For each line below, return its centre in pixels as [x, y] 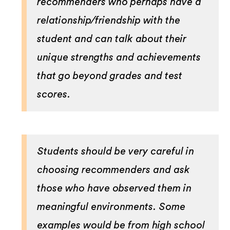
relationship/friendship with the [109, 20]
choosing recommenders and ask [114, 170]
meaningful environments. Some [111, 207]
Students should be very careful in [116, 151]
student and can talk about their [112, 39]
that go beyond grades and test [110, 76]
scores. [54, 94]
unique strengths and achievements [119, 57]
